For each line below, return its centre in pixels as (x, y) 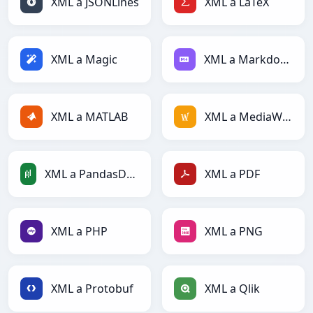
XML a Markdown (284, 60)
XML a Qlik (232, 289)
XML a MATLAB (89, 117)
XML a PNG (234, 232)
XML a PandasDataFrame (131, 174)
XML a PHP (79, 232)
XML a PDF (232, 174)
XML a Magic (84, 60)
